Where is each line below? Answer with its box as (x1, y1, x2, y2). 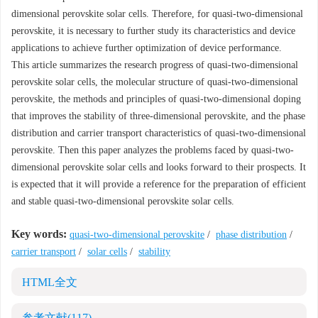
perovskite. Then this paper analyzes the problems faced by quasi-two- (11, 145, 294, 155)
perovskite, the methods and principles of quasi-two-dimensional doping (11, 94, 301, 104)
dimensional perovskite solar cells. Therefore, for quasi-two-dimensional (11, 9, 303, 19)
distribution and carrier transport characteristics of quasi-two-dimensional (11, 128, 306, 138)
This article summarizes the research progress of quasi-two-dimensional (11, 60, 298, 70)
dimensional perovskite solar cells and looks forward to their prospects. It (11, 162, 306, 172)
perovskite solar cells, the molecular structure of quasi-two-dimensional (11, 77, 298, 87)
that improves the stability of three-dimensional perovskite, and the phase (11, 111, 305, 121)
